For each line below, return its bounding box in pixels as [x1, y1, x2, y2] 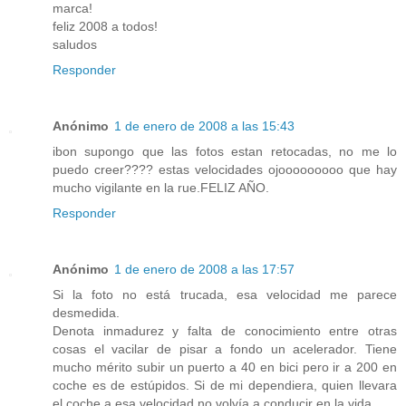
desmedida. [53, 305, 120, 321]
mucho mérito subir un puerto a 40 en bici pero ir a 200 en [53, 360, 397, 375]
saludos [53, 37, 97, 53]
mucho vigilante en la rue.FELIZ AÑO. [53, 180, 269, 196]
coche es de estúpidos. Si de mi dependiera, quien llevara [53, 378, 397, 393]
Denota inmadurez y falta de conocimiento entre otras [53, 324, 397, 339]
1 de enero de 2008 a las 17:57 [114, 262, 295, 277]
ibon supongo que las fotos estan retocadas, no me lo [53, 144, 397, 159]
